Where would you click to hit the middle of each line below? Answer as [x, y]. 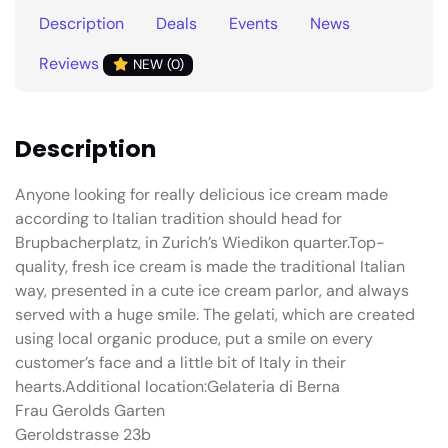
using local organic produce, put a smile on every [194, 338]
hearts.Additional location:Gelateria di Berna [177, 386]
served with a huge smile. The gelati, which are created [215, 314]
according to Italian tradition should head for [178, 218]
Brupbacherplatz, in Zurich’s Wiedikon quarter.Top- [200, 242]
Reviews [71, 64]
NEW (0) [156, 65]
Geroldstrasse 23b [83, 434]
